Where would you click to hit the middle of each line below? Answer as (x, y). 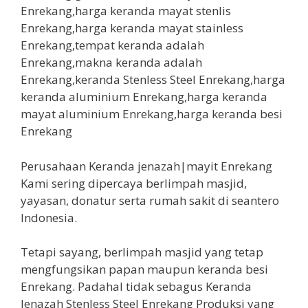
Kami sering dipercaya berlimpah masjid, (134, 183)
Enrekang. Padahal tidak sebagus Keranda (136, 287)
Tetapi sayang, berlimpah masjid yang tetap (142, 252)
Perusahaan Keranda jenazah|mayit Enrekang (146, 166)
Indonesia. (49, 217)
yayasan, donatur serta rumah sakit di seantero (150, 200)
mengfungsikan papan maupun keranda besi (144, 269)
